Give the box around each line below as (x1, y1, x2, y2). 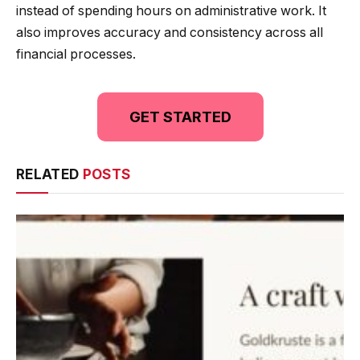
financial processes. (16, 46, 136, 62)
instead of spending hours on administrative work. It (16, 2, 326, 18)
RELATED (16, 166, 83, 182)
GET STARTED (129, 108, 231, 125)
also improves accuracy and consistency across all (16, 24, 323, 40)
